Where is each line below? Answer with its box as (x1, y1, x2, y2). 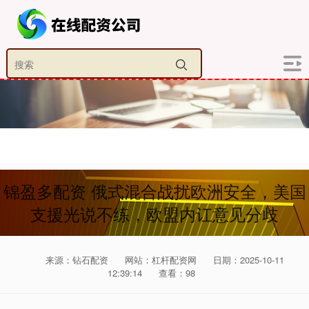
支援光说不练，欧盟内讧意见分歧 (30, 202, 279, 226)
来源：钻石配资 (46, 253, 111, 266)
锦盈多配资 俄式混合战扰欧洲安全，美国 (3, 179, 306, 203)
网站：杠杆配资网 (125, 253, 197, 266)
